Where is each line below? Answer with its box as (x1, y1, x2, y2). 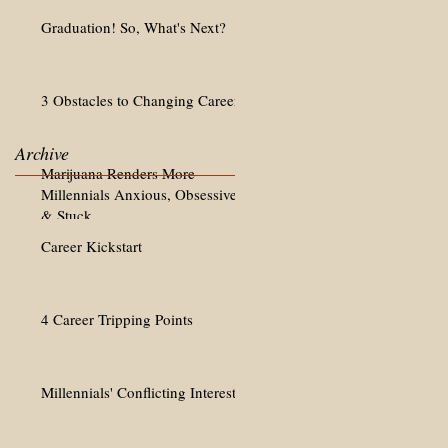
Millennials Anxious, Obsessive (41, 184, 237, 204)
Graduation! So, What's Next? (41, 17, 226, 37)
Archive (15, 141, 69, 165)
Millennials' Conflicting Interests (41, 382, 242, 402)
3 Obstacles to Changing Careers (41, 90, 245, 110)
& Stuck (41, 205, 92, 225)
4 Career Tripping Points (41, 309, 193, 329)
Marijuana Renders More (41, 163, 195, 183)
